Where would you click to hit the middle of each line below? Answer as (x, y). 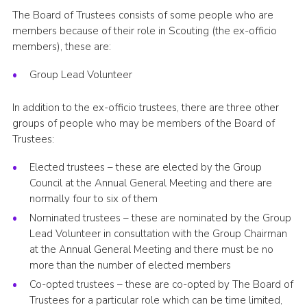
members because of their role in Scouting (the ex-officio (144, 31)
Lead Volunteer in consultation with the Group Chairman (158, 234)
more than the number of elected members (130, 266)
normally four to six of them (93, 199)
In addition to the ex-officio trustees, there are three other (145, 108)
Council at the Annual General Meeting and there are (150, 183)
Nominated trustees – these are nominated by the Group (160, 218)
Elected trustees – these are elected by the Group (145, 168)
